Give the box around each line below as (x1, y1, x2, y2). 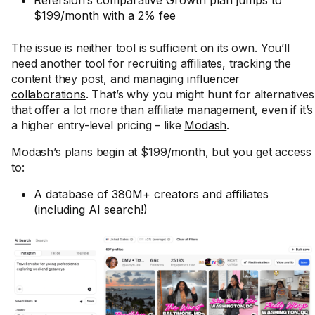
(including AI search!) (34, 202, 148, 217)
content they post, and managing (11, 72, 187, 86)
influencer (186, 72, 240, 86)
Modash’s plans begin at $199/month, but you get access (11, 145, 311, 159)
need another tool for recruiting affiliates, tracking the (11, 56, 291, 70)
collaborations (11, 87, 86, 101)
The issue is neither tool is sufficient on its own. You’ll (11, 41, 290, 55)
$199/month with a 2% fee (34, 8, 176, 22)
